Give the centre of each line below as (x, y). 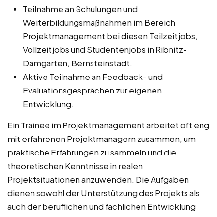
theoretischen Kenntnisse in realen (75, 165)
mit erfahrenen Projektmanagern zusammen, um (101, 138)
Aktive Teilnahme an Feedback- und (93, 76)
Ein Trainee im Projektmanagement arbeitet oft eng (108, 125)
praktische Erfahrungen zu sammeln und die (92, 152)
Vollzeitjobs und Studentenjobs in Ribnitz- (105, 49)
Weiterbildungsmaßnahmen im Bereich (99, 22)
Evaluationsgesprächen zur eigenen (92, 90)
